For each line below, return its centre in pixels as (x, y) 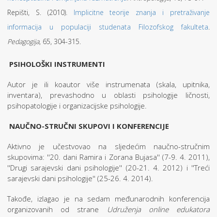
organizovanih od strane (57, 209)
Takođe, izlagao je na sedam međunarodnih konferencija (108, 199)
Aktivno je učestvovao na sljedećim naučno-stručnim (108, 146)
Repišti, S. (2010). (40, 12)
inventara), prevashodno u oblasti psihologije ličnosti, (108, 95)
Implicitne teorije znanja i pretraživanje (142, 12)
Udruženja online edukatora (158, 209)
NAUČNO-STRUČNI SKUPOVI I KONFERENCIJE (89, 126)
